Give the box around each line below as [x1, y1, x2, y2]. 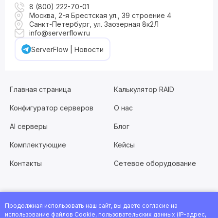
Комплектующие [10, 141, 66, 149]
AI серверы [10, 122, 48, 130]
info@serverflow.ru [29, 29, 90, 37]
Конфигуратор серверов [10, 104, 93, 112]
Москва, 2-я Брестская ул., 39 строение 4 [29, 11, 171, 19]
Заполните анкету [99, 207, 161, 215]
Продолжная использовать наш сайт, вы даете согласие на [5, 202, 178, 209]
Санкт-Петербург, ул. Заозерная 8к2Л [29, 20, 159, 28]
